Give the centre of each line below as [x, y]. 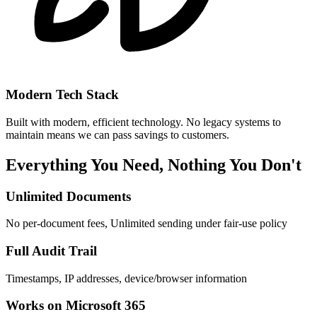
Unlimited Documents [68, 196]
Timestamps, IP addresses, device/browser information [126, 278]
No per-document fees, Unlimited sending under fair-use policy [146, 224]
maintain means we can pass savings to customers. [117, 134]
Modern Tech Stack [62, 95]
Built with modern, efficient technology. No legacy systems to [143, 122]
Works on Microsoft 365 [76, 306]
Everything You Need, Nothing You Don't [154, 165]
